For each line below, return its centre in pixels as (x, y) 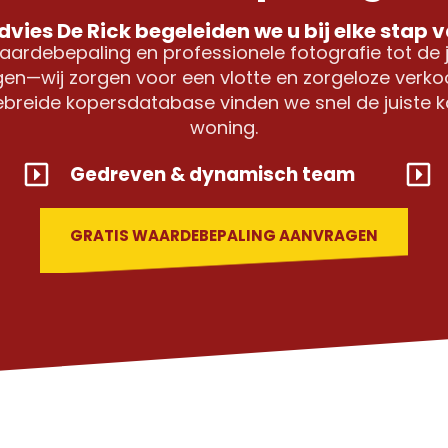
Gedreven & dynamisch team (212, 175)
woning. (224, 128)
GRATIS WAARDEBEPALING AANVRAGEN (224, 236)
